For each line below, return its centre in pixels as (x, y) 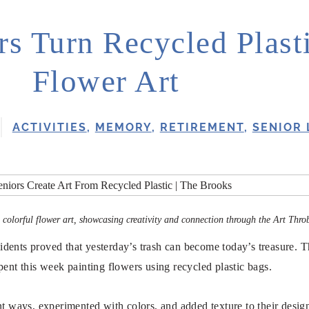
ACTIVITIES (49, 128)
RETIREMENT (202, 128)
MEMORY (123, 128)
